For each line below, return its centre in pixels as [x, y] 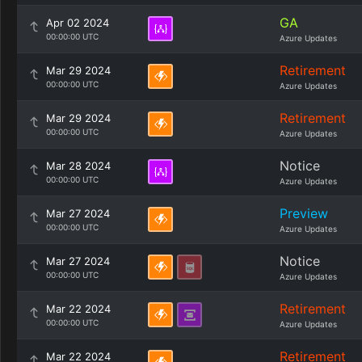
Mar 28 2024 [78, 166]
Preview [304, 213]
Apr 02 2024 [78, 23]
